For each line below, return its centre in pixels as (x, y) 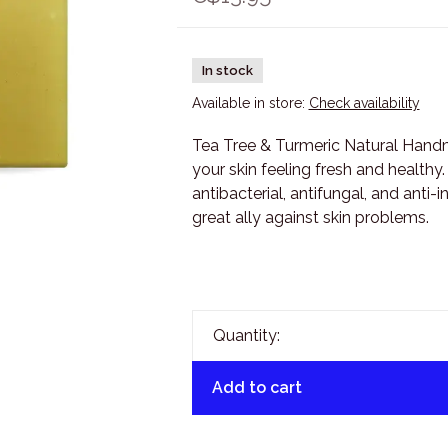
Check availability (364, 103)
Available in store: (250, 103)
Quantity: (246, 335)
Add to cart (256, 387)
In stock (227, 70)
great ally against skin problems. (310, 217)
